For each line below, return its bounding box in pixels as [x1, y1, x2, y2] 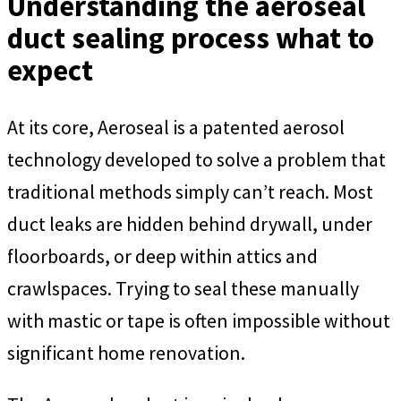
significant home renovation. [7, 339, 245, 365]
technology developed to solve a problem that [7, 146, 386, 172]
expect [7, 51, 93, 89]
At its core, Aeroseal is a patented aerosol [7, 114, 345, 140]
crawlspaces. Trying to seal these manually [7, 275, 359, 301]
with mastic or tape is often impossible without [7, 307, 390, 333]
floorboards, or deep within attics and [7, 243, 318, 269]
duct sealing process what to [7, 19, 374, 56]
